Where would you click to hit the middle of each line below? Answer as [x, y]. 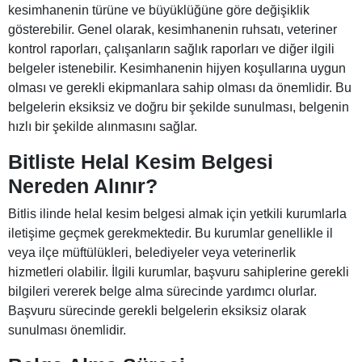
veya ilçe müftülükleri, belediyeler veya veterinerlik [152, 253]
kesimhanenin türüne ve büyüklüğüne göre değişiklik [159, 11]
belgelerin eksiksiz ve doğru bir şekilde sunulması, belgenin [179, 107]
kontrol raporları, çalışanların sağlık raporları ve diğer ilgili [171, 49]
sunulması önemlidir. [67, 330]
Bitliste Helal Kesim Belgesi [141, 162]
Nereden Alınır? [83, 186]
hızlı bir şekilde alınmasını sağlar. [103, 127]
